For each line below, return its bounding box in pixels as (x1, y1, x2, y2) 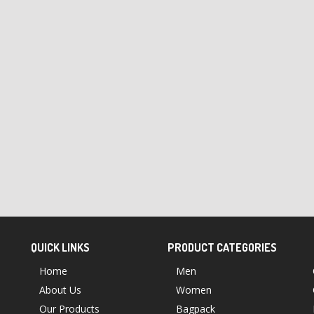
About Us (39, 283, 81, 296)
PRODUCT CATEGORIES (168, 240, 277, 254)
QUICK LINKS (31, 240, 90, 254)
